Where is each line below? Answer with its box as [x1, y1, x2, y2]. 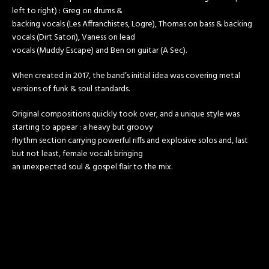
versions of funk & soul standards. [12, 82, 130, 96]
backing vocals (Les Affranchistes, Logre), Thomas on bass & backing [12, 17, 252, 31]
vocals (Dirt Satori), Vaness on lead [12, 30, 135, 44]
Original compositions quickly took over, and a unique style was [12, 107, 240, 121]
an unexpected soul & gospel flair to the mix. [12, 160, 172, 174]
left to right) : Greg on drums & [12, 4, 122, 18]
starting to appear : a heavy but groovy [12, 120, 153, 134]
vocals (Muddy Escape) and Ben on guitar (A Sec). [12, 43, 187, 58]
